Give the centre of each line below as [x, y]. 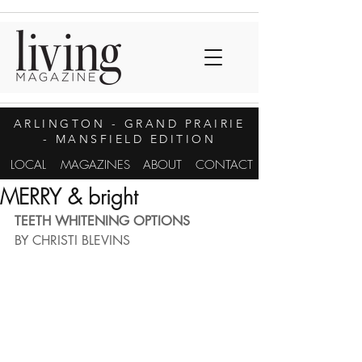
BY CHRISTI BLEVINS [72, 240]
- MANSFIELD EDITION [129, 139]
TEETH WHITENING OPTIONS [102, 221]
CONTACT [224, 165]
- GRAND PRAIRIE [175, 124]
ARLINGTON [59, 124]
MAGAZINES [95, 165]
